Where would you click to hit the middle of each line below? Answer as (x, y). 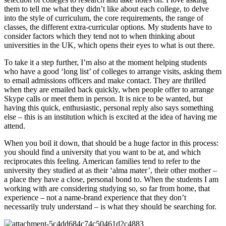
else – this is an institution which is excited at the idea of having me (110, 117)
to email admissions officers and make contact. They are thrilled (105, 80)
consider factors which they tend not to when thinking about (99, 36)
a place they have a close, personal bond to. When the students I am (111, 179)
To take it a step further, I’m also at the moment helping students (105, 62)
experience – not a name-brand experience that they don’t (95, 197)
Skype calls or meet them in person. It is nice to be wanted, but (103, 98)
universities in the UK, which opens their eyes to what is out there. (109, 45)
